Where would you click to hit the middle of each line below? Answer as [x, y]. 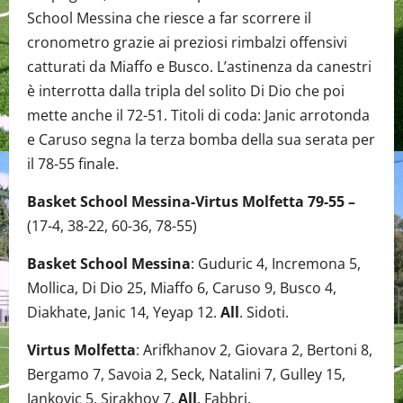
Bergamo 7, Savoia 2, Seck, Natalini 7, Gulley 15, [186, 374]
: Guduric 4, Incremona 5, [276, 263]
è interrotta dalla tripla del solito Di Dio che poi [186, 90]
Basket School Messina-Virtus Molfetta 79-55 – [191, 201]
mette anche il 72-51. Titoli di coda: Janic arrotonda [198, 115]
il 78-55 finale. [73, 163]
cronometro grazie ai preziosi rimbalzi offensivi [187, 42]
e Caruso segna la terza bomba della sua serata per [201, 139]
